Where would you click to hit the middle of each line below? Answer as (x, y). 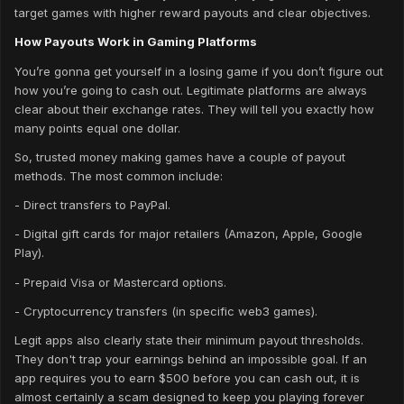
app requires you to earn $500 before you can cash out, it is (187, 378)
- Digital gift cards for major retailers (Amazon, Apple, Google (188, 234)
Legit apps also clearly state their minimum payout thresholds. (189, 340)
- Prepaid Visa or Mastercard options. (120, 282)
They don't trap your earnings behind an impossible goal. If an (191, 359)
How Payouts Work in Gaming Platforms (136, 42)
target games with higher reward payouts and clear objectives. (193, 13)
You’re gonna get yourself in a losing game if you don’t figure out (199, 71)
